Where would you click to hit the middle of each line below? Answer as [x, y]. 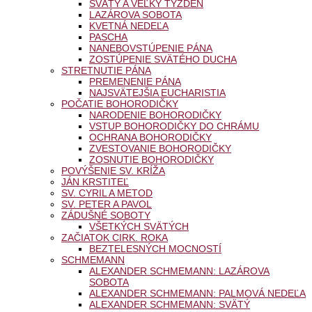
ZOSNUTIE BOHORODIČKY [151, 159]
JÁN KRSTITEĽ [95, 181]
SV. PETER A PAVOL [107, 204]
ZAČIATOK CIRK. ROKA [115, 237]
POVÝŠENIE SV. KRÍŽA [113, 170]
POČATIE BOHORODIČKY [120, 103]
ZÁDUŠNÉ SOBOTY [106, 215]
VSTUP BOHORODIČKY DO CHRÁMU [174, 126]
